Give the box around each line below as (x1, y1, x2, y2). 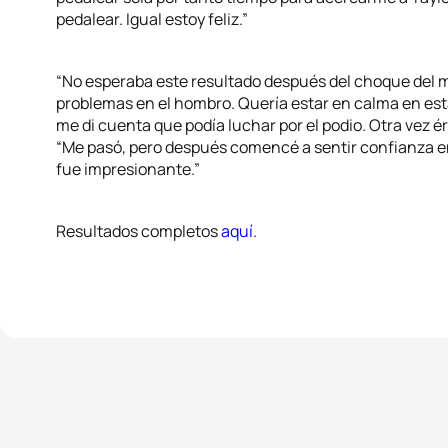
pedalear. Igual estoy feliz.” (56, 8, 248, 30)
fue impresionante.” (56, 158, 200, 180)
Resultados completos (56, 220, 221, 242)
